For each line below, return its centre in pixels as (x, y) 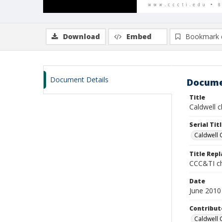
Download (82, 36)
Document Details (79, 80)
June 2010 (205, 191)
